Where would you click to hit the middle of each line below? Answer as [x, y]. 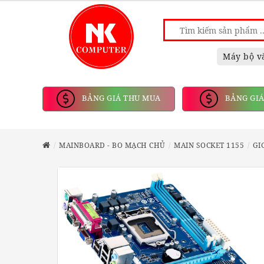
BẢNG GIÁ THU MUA [120, 98]
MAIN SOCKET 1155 [209, 145]
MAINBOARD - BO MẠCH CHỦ [112, 145]
